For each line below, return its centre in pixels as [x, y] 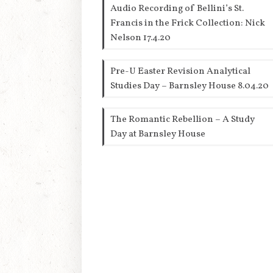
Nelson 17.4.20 [141, 38]
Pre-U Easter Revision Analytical [181, 72]
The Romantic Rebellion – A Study [183, 120]
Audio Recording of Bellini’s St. [177, 9]
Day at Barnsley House [158, 134]
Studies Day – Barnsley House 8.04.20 [190, 86]
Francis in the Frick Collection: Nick [188, 23]
